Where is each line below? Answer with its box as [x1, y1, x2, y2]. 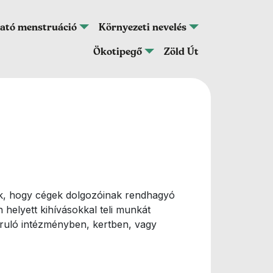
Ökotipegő [93, 45, 142, 57]
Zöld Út [164, 45, 199, 57]
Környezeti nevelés [98, 21, 186, 33]
